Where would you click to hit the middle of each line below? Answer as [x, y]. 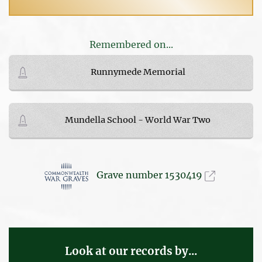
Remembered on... [131, 44]
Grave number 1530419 [150, 175]
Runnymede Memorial [138, 72]
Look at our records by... [131, 251]
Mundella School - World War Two [138, 120]
